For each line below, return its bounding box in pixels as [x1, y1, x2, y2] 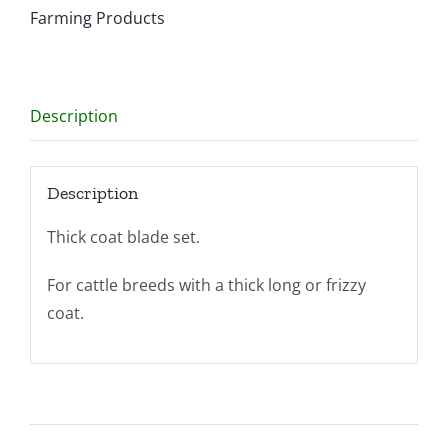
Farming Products [30, 6, 165, 29]
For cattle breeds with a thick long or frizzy [46, 274, 366, 297]
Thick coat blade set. [46, 226, 200, 249]
